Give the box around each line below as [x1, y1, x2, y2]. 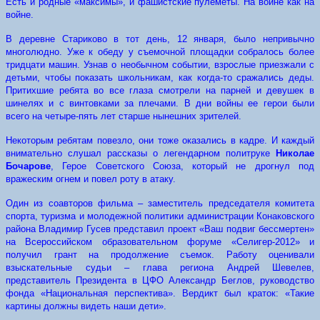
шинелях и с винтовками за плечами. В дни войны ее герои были [6, 98, 314, 109]
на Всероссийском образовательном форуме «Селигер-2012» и [6, 236, 314, 247]
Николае [276, 148, 314, 159]
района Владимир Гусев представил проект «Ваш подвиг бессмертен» [6, 224, 314, 234]
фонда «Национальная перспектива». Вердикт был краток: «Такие [6, 288, 314, 299]
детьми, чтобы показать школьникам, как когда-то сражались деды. [6, 72, 314, 83]
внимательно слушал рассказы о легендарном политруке [6, 148, 276, 159]
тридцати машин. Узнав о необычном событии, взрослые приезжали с [6, 59, 314, 70]
